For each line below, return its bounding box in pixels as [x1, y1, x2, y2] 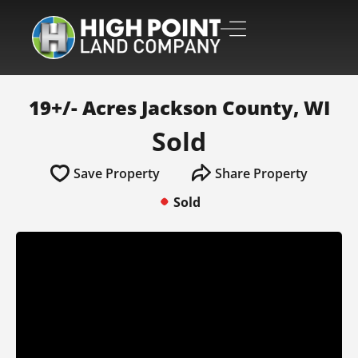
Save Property [74, 165, 160, 182]
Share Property [215, 165, 308, 182]
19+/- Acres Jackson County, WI [28, 94, 330, 121]
